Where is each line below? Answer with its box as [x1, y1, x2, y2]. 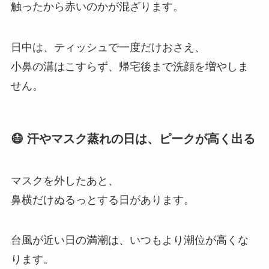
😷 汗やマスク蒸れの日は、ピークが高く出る [10, 132, 255, 146]
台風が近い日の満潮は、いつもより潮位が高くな [10, 234, 249, 247]
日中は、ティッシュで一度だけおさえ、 [10, 41, 205, 53]
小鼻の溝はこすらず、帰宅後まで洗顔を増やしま [10, 60, 249, 73]
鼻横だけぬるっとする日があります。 [10, 193, 195, 206]
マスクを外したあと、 [10, 174, 119, 187]
